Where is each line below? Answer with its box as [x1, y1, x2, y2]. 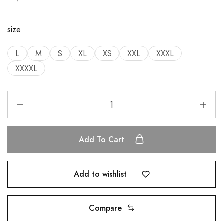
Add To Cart [79, 134, 127, 146]
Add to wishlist [73, 168, 127, 180]
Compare [88, 202, 122, 214]
